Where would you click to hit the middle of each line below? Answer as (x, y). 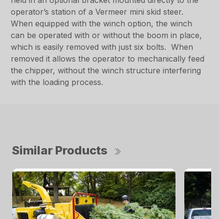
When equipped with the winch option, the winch (102, 24)
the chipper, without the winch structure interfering (106, 71)
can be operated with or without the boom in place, (107, 35)
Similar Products (60, 151)
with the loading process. (57, 82)
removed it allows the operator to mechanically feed (108, 59)
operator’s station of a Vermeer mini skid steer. (97, 12)
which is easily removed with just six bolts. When (102, 47)
